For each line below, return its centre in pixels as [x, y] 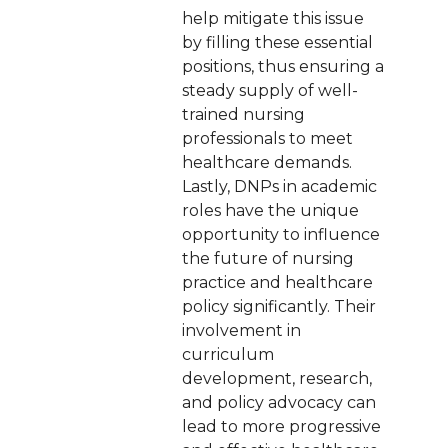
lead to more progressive [281, 426]
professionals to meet [267, 138]
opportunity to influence [280, 234]
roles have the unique [270, 210]
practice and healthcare [277, 282]
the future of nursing [267, 258]
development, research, [276, 378]
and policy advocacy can [278, 402]
